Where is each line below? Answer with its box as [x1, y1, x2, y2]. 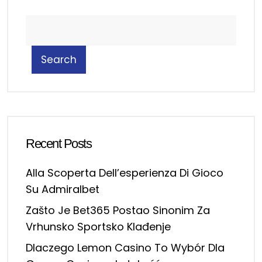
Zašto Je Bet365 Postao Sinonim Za [26, 203, 210, 218]
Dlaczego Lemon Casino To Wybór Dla [26, 240, 225, 255]
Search [41, 53, 77, 67]
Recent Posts [26, 136, 91, 151]
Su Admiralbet [26, 182, 99, 196]
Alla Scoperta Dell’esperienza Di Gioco [26, 166, 223, 180]
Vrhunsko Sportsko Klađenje [26, 219, 171, 234]
